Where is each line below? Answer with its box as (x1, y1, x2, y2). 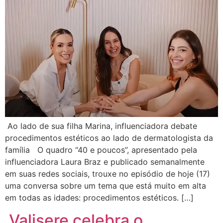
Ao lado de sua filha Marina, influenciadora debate (5, 121, 197, 131)
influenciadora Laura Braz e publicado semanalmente (5, 157, 205, 167)
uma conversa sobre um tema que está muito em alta (5, 181, 206, 191)
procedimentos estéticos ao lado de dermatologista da (5, 133, 213, 143)
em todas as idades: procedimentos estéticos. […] (5, 193, 194, 203)
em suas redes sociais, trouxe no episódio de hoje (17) (5, 169, 210, 179)
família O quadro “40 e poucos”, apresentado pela (5, 145, 197, 155)
